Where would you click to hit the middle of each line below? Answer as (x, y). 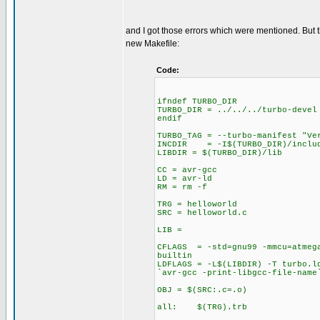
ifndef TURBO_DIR (197, 101)
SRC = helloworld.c (202, 213)
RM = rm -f (182, 187)
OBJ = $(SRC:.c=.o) (202, 290)
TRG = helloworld (197, 204)
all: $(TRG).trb (202, 307)
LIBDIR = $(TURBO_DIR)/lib (220, 153)
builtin (175, 256)
